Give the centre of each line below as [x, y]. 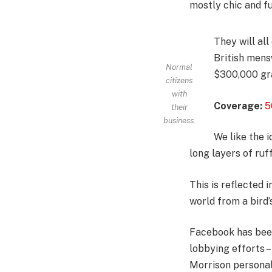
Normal [179, 67]
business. [179, 121]
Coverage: [238, 106]
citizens [179, 80]
